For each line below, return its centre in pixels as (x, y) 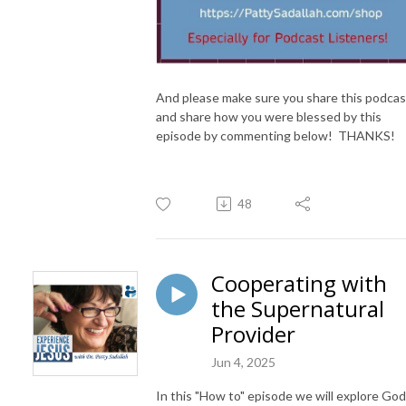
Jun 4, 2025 (243, 362)
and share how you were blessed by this (269, 116)
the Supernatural (298, 308)
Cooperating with (299, 283)
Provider (253, 333)
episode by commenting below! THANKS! (275, 135)
